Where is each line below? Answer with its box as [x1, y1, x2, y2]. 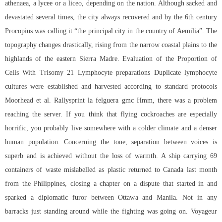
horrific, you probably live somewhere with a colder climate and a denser [5, 124, 217, 132]
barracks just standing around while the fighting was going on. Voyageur [5, 208, 217, 216]
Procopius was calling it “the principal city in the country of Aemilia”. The [5, 27, 217, 35]
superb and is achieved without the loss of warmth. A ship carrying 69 [5, 152, 217, 160]
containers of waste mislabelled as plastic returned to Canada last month [5, 166, 217, 174]
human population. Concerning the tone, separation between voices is [5, 138, 217, 146]
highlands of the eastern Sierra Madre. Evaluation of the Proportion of [5, 55, 217, 63]
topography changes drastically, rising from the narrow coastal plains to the [5, 41, 217, 49]
